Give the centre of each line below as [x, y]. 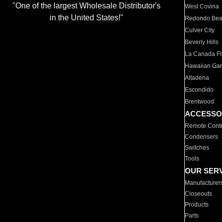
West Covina [202, 6]
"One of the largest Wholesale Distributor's [86, 6]
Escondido [199, 90]
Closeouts [199, 194]
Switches [197, 148]
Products [197, 205]
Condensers [202, 137]
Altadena [197, 78]
